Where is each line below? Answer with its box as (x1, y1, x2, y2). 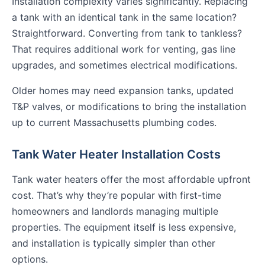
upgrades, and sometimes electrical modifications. (12, 59, 237, 72)
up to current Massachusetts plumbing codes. (12, 117, 216, 129)
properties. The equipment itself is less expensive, (12, 221, 236, 234)
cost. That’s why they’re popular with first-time (12, 189, 221, 202)
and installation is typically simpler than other (12, 237, 215, 250)
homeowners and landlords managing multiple (12, 205, 218, 218)
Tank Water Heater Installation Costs (12, 147, 221, 162)
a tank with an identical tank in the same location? (12, 11, 237, 24)
